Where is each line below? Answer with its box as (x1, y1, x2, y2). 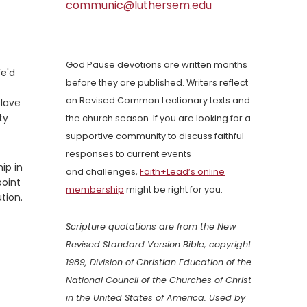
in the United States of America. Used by (66, 292, 245, 304)
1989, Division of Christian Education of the (66, 256, 251, 269)
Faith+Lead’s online (140, 166, 225, 178)
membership (66, 184, 124, 196)
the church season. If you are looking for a (66, 112, 251, 125)
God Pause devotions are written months (66, 59, 247, 71)
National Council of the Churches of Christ (66, 274, 251, 286)
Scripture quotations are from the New (66, 221, 236, 233)
